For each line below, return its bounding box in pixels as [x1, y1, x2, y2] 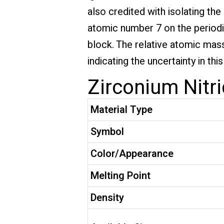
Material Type [90, 102, 152, 117]
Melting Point [90, 168, 150, 183]
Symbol [90, 124, 124, 139]
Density [90, 190, 124, 205]
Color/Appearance [90, 146, 173, 161]
